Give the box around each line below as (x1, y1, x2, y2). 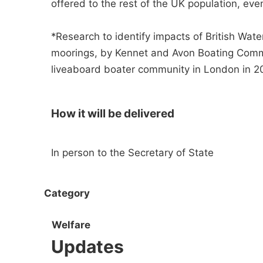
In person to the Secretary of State (51, 147, 214, 159)
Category (44, 187, 90, 199)
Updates (51, 236, 124, 258)
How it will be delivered (51, 107, 174, 120)
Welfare (52, 219, 90, 231)
